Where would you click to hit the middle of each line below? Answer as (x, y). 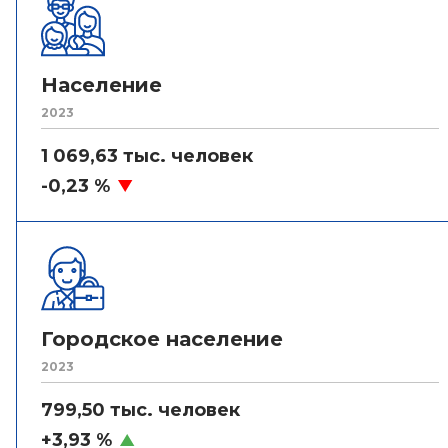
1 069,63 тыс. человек (147, 156)
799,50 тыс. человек (140, 410)
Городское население (162, 339)
